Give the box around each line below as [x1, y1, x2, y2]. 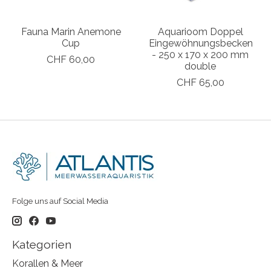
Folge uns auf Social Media [12, 196, 108, 206]
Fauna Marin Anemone [21, 26, 121, 38]
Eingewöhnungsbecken [149, 38, 253, 50]
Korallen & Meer [12, 257, 83, 269]
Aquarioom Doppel [157, 26, 243, 38]
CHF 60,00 [47, 54, 95, 66]
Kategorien [12, 238, 71, 252]
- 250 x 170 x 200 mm [152, 49, 249, 61]
